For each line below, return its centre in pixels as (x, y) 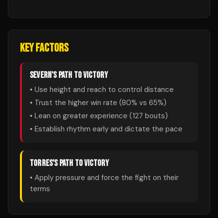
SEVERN (41, 75)
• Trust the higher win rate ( (76, 103)
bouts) (155, 116)
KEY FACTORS (44, 48)
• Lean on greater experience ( (81, 116)
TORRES (41, 163)
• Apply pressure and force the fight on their (104, 178)
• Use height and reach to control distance (102, 90)
